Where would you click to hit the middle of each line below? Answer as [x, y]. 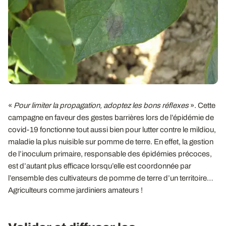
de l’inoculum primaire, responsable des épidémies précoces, [110, 154]
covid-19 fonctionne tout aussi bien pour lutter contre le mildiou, [112, 129]
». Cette [202, 105]
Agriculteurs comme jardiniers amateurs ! [75, 190]
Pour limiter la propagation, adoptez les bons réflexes [101, 105]
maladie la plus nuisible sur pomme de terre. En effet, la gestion [111, 142]
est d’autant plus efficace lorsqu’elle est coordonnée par [100, 166]
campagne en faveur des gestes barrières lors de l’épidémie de [111, 117]
